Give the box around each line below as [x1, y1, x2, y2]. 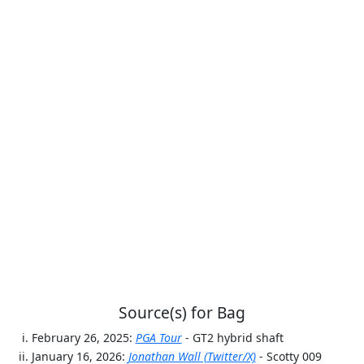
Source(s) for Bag [119, 301, 245, 324]
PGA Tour [135, 330, 182, 346]
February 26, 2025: [31, 330, 136, 346]
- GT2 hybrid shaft [184, 330, 284, 346]
